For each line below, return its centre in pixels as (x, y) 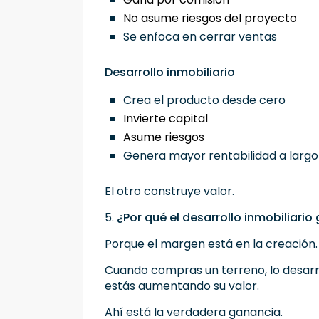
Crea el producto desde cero (207, 100)
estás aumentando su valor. (182, 286)
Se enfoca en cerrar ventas (203, 37)
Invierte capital (168, 119)
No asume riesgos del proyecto (213, 19)
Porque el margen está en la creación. (211, 244)
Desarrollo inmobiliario (170, 73)
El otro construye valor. (169, 192)
